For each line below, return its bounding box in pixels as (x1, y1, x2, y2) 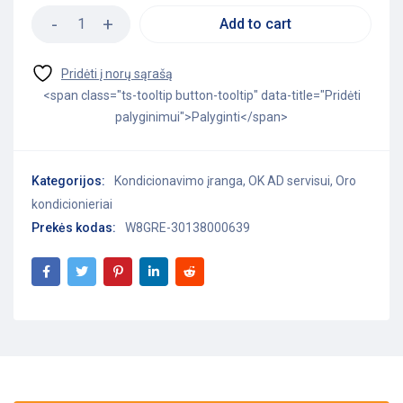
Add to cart (219, 14, 291, 32)
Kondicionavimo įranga (114, 173, 243, 188)
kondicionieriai (31, 196, 112, 211)
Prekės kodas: (31, 219, 116, 235)
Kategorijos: (31, 173, 105, 188)
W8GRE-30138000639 (125, 219, 250, 235)
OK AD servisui (248, 173, 330, 188)
